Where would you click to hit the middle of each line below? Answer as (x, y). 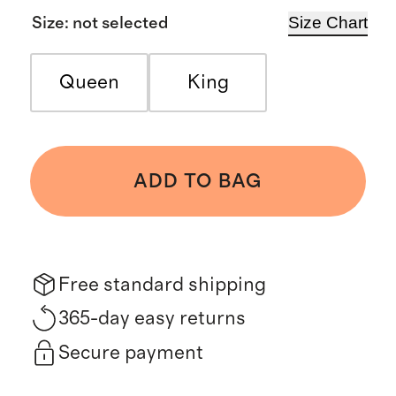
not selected (120, 23)
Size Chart (328, 23)
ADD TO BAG (198, 182)
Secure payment (130, 352)
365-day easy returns (152, 319)
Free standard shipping (162, 285)
